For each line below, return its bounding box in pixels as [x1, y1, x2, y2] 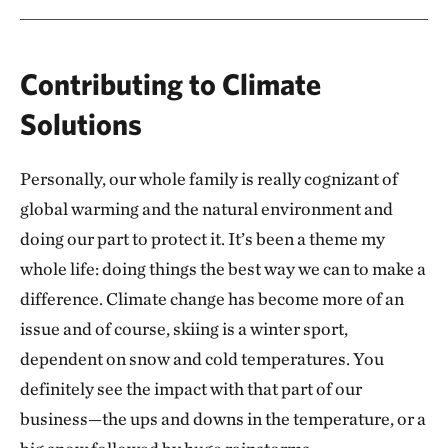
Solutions [20, 105, 142, 141]
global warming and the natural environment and [20, 197, 393, 219]
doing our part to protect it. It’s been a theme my [20, 227, 385, 249]
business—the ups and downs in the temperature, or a [20, 407, 426, 429]
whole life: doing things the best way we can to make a [20, 257, 426, 279]
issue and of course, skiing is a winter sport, [20, 317, 348, 339]
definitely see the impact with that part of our [20, 377, 362, 399]
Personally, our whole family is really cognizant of [20, 167, 398, 189]
